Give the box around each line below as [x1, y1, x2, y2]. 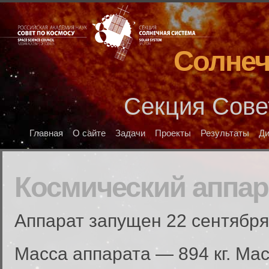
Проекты [155, 128, 192, 138]
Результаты [201, 128, 250, 138]
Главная [29, 128, 64, 138]
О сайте [73, 128, 106, 138]
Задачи [115, 128, 146, 138]
